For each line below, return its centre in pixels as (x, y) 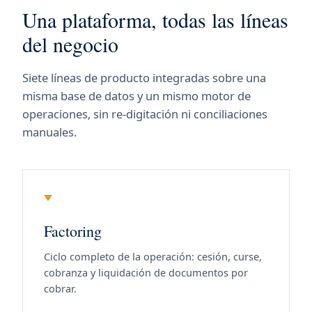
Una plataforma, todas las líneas (155, 19)
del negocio (70, 44)
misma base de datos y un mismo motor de (136, 96)
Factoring (73, 231)
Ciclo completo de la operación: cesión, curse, (153, 256)
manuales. (49, 132)
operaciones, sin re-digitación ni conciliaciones (145, 114)
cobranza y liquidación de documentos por (146, 272)
